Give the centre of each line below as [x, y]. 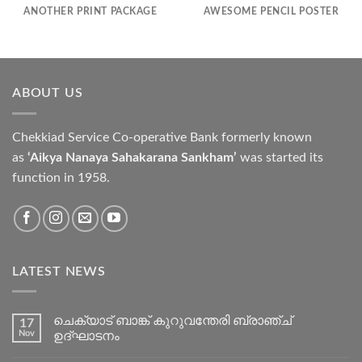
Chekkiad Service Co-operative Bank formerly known [162, 137]
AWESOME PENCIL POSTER [271, 11]
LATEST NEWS [59, 271]
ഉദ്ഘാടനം [86, 337]
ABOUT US [48, 93]
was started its [280, 157]
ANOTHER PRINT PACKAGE [90, 11]
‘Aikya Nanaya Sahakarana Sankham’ [132, 157]
